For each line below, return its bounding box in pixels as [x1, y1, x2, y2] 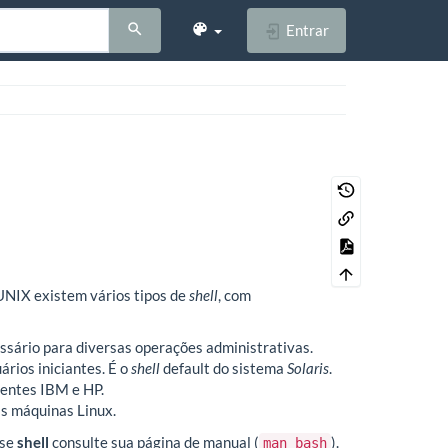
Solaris [287, 359, 329, 377]
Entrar [283, 20, 329, 39]
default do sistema [160, 359, 287, 377]
